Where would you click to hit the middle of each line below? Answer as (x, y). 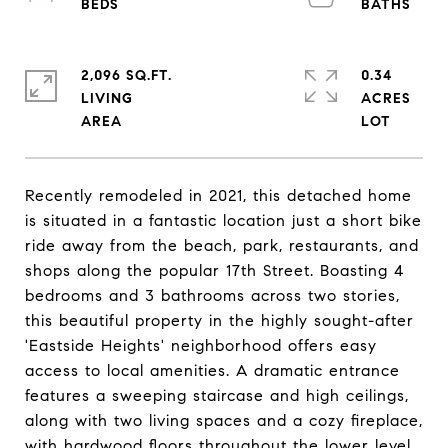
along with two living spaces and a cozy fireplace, (224, 420)
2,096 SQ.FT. (126, 75)
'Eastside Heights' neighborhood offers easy (201, 345)
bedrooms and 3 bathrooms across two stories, (212, 295)
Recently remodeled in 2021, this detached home (218, 195)
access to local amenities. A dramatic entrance (212, 370)
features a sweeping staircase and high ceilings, (217, 395)
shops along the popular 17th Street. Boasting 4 (214, 270)
